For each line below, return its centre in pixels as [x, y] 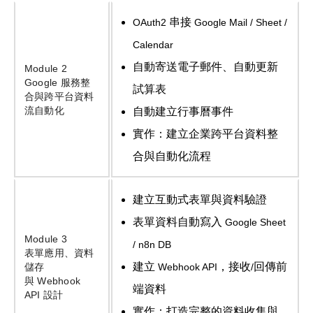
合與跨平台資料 [59, 97]
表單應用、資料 [59, 253]
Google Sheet [254, 223]
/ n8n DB [152, 245]
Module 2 [47, 69]
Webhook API [186, 267]
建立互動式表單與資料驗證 [199, 200]
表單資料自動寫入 [177, 222]
